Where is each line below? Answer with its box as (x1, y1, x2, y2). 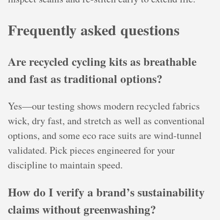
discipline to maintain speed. (8, 158, 123, 172)
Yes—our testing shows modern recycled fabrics (8, 99, 200, 113)
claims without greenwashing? (8, 201, 156, 218)
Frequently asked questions (8, 18, 180, 40)
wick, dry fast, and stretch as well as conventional (8, 114, 205, 128)
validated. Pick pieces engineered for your (8, 143, 175, 157)
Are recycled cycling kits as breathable (8, 53, 196, 70)
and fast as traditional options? (8, 70, 163, 87)
